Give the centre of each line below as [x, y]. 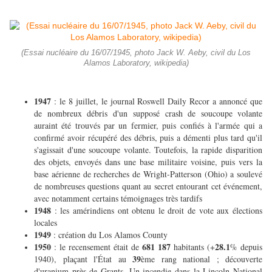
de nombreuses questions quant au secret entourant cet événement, [148, 186]
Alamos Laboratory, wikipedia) [136, 63]
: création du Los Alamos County [112, 235]
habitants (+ [193, 247]
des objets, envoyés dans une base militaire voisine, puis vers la [148, 162]
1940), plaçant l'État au [83, 259]
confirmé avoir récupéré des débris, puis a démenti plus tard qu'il [148, 138]
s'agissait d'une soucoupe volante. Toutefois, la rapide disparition [148, 150]
